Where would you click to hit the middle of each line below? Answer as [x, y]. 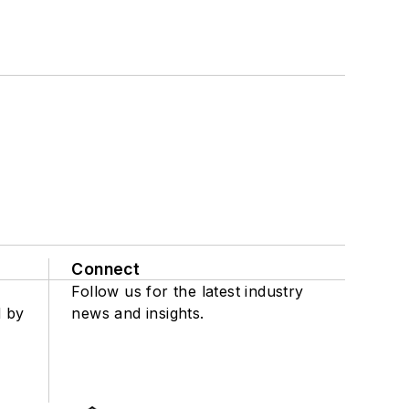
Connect [106, 269]
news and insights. [138, 314]
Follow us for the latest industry [188, 292]
